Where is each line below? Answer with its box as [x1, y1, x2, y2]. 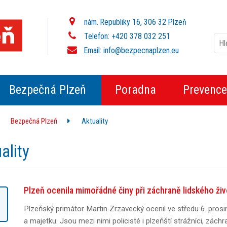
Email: [82, 46, 104, 55]
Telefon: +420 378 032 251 [82, 31, 171, 41]
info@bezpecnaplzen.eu [103, 46, 179, 55]
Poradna [115, 83, 156, 97]
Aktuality [82, 117, 108, 126]
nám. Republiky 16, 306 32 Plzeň [82, 17, 187, 27]
